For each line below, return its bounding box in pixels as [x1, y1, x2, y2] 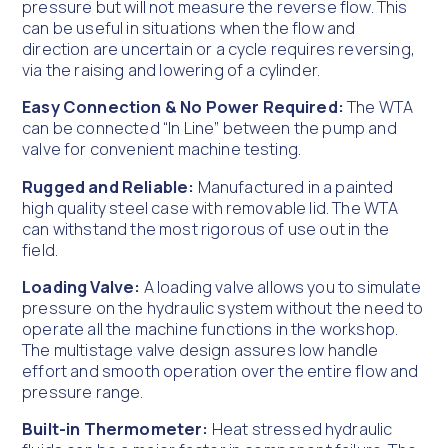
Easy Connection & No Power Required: [22, 96, 344, 119]
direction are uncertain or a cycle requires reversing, [22, 38, 415, 61]
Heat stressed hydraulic [211, 418, 393, 441]
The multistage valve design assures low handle [22, 339, 379, 362]
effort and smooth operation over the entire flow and [22, 360, 419, 383]
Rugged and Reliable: [22, 175, 195, 198]
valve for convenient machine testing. [22, 138, 302, 161]
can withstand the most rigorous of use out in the [22, 217, 390, 240]
